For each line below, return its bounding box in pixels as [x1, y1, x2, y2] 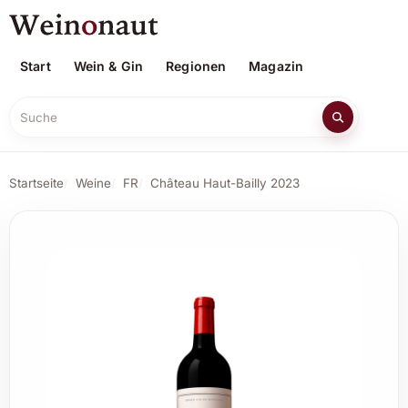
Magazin [249, 57, 304, 74]
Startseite [8, 176, 64, 191]
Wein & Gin [73, 57, 144, 74]
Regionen [166, 57, 227, 74]
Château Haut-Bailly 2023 [149, 176, 300, 191]
